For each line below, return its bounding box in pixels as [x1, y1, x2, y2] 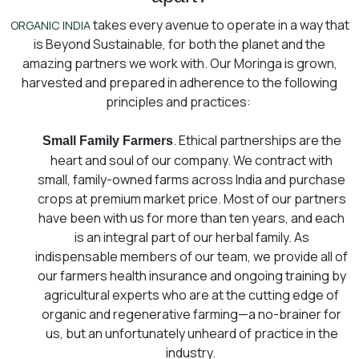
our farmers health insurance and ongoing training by [37, 266, 346, 284]
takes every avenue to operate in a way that [90, 15, 349, 34]
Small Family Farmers [42, 133, 173, 147]
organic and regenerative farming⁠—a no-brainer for [42, 305, 341, 323]
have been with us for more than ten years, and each [38, 208, 345, 227]
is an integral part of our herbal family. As [74, 228, 309, 246]
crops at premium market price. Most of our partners [37, 189, 346, 208]
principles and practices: [106, 92, 253, 111]
